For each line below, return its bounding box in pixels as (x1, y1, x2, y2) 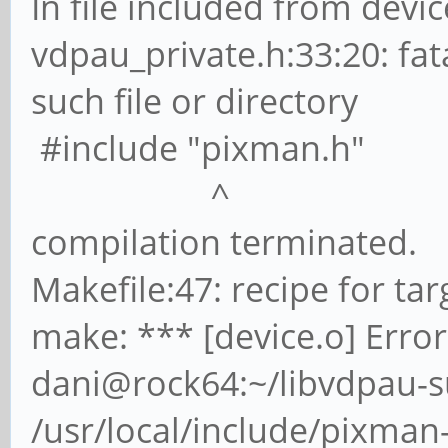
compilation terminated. (31, 218, 417, 265)
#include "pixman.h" (31, 124, 365, 171)
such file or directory (31, 77, 358, 124)
